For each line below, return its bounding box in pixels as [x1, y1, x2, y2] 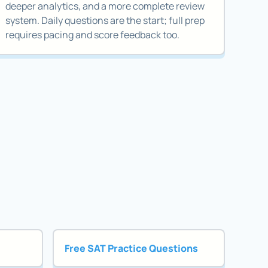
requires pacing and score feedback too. [5, 28, 179, 41]
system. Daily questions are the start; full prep [5, 13, 205, 27]
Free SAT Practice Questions [64, 241, 198, 255]
